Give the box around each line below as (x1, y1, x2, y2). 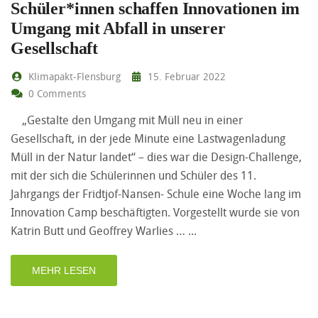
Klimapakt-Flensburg (25, 69, 121, 83)
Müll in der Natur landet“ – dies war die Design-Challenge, (11, 148, 302, 165)
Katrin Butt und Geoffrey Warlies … (11, 222, 188, 238)
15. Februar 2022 (145, 69, 226, 83)
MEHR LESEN (32, 264, 96, 276)
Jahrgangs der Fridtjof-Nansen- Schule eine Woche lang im (11, 185, 301, 202)
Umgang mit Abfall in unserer (11, 18, 226, 38)
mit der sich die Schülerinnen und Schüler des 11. (11, 167, 256, 183)
